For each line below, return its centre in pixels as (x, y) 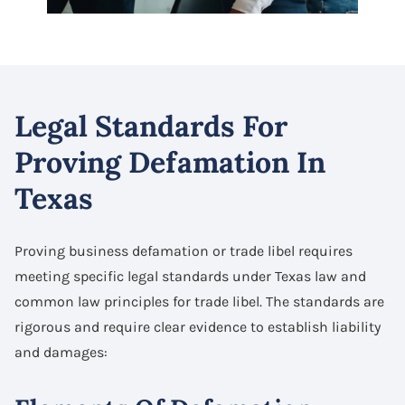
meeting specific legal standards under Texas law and (190, 276)
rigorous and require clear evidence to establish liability (198, 326)
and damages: (61, 352)
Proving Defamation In (170, 162)
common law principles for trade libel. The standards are (199, 301)
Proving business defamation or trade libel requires (184, 250)
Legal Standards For (151, 126)
